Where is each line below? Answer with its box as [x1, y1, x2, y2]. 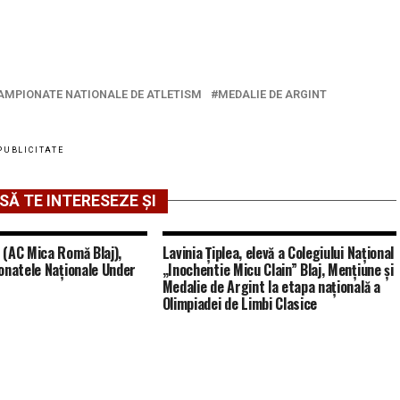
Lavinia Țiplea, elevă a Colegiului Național [162, 241, 394, 263]
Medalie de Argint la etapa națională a [162, 275, 380, 297]
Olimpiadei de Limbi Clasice [162, 292, 318, 314]
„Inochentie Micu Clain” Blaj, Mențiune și [162, 258, 394, 280]
